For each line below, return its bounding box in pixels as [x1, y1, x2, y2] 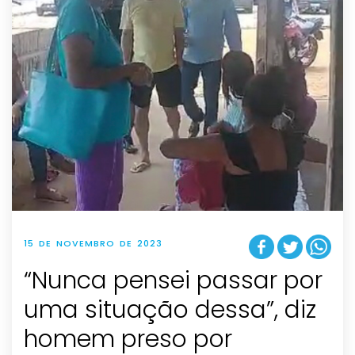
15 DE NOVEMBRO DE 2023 [24, 236, 162, 250]
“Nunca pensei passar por [24, 264, 323, 298]
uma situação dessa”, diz [24, 293, 316, 327]
